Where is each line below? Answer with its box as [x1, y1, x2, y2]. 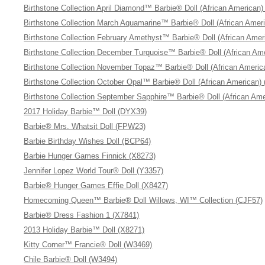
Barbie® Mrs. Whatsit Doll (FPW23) [24, 122, 146, 131]
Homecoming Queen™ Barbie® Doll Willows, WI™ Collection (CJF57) [24, 196, 263, 205]
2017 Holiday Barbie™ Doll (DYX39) [24, 107, 147, 116]
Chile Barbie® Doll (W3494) [24, 255, 118, 264]
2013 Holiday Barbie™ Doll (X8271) [24, 225, 145, 234]
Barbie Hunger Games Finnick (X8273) [24, 151, 156, 160]
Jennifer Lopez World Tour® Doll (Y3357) [24, 166, 164, 175]
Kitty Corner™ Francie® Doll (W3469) [24, 240, 153, 249]
